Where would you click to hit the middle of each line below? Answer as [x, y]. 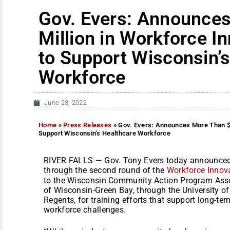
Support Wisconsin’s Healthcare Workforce [105, 133]
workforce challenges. [85, 209]
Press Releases [88, 125]
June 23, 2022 [65, 102]
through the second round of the [105, 170]
